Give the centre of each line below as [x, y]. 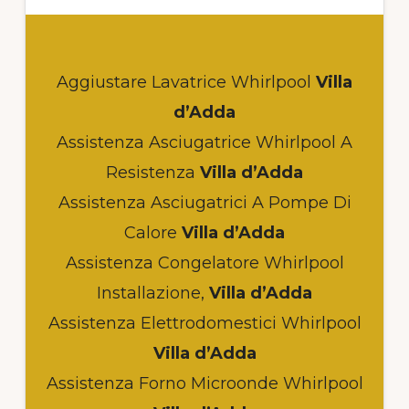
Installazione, [151, 293]
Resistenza [151, 172]
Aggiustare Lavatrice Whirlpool [184, 82]
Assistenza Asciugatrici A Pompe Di [204, 202]
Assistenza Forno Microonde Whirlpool [204, 383]
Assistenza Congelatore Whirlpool [204, 262]
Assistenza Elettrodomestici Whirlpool [204, 323]
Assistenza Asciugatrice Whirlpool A [204, 142]
